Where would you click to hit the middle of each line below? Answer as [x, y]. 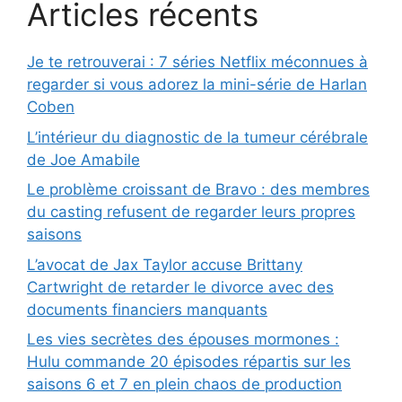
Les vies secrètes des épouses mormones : [183, 339]
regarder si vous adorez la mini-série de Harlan [197, 84]
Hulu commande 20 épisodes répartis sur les [189, 362]
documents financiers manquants [147, 309]
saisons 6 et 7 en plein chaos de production [184, 384]
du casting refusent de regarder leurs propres [191, 212]
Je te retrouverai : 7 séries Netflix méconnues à [197, 62]
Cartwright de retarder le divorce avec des [180, 287]
